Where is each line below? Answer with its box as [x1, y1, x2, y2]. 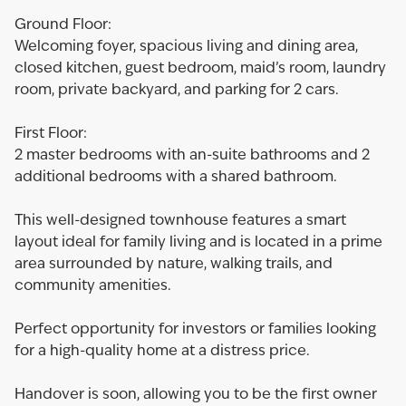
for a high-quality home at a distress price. [14, 344, 310, 359]
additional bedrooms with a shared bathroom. [14, 170, 337, 185]
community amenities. [14, 279, 171, 294]
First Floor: [14, 127, 87, 141]
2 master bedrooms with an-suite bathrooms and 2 [14, 149, 370, 163]
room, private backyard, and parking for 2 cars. [14, 83, 339, 98]
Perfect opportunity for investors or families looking [14, 323, 376, 337]
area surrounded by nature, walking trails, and [14, 257, 333, 272]
